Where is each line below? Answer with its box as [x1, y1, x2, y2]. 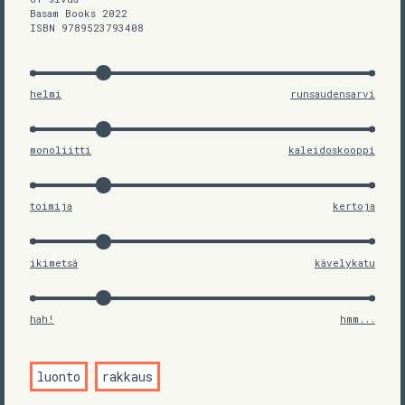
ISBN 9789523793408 [30, 20, 144, 34]
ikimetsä [30, 255, 78, 269]
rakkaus [102, 367, 154, 385]
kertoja [333, 199, 375, 213]
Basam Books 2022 [30, 5, 127, 20]
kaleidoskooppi [288, 143, 375, 157]
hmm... [340, 311, 375, 325]
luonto [36, 367, 80, 385]
